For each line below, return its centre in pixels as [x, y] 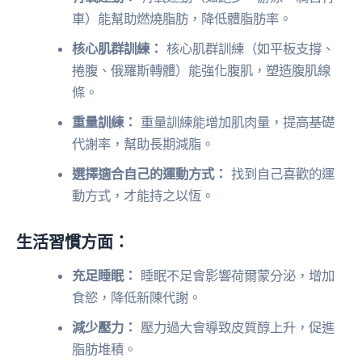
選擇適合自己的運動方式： [150, 173]
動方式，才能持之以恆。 [143, 195]
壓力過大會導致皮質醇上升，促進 [236, 327]
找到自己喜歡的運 [281, 173]
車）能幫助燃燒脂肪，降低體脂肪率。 [182, 18]
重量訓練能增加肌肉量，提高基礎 [236, 122]
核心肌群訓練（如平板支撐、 [249, 48]
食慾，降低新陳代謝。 [137, 297]
